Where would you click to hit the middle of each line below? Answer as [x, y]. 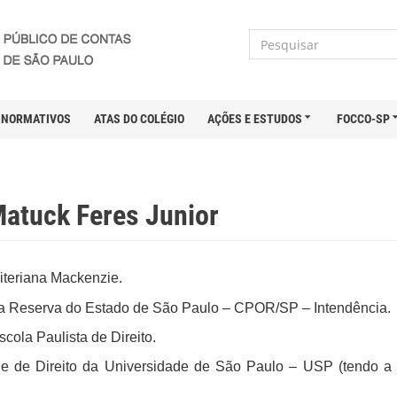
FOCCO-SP [363, 118]
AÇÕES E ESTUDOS [255, 118]
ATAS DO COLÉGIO [139, 118]
